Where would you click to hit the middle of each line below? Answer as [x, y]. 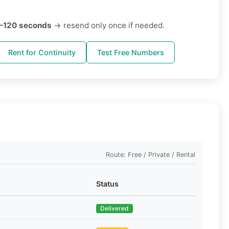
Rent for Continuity [42, 53]
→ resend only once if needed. [108, 26]
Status [107, 184]
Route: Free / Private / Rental [151, 154]
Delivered [114, 209]
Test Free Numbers [131, 53]
